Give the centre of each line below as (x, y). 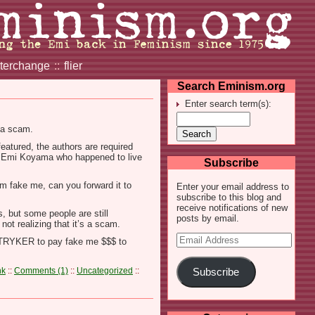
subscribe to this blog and (229, 197)
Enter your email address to (233, 187)
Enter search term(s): (228, 104)
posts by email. (208, 218)
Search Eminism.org (231, 86)
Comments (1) (41, 270)
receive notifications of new (232, 208)
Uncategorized (105, 270)
